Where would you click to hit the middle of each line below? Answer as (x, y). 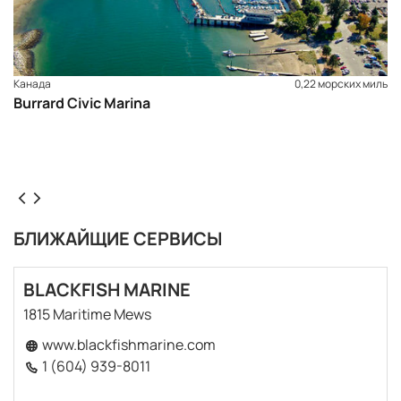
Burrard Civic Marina (82, 102)
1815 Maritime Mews (87, 314)
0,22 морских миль (341, 83)
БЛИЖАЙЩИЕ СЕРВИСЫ (118, 238)
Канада (32, 83)
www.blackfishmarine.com (127, 344)
